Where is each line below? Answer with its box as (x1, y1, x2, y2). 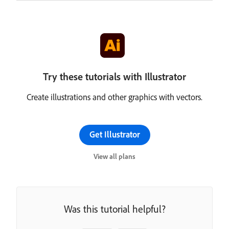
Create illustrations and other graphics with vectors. (27, 91, 202, 103)
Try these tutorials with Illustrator (43, 70, 186, 83)
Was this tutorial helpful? (63, 202, 166, 216)
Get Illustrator (89, 129, 140, 140)
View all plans (94, 152, 135, 162)
